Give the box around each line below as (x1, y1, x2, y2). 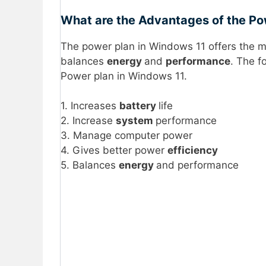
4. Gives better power (61, 144, 167, 157)
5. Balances (61, 159, 119, 172)
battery (119, 100, 159, 112)
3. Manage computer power (61, 129, 192, 142)
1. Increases (61, 100, 119, 112)
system (116, 115, 156, 127)
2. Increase (61, 115, 116, 127)
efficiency (167, 144, 218, 157)
